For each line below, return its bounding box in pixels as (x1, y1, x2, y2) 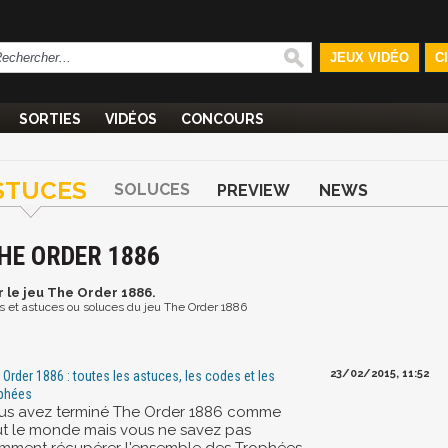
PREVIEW (217, 181, 290, 200)
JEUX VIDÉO (329, 50, 409, 65)
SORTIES (19, 111, 81, 127)
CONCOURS (181, 111, 264, 127)
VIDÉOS (105, 111, 157, 127)
